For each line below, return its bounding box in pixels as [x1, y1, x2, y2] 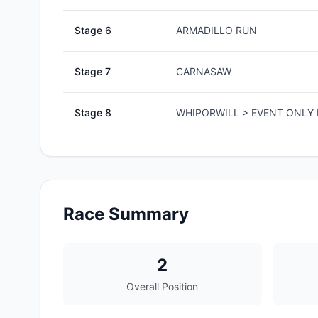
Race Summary [63, 204, 189, 224]
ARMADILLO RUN [176, 24, 257, 36]
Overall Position [126, 280, 199, 292]
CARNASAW [176, 65, 231, 77]
